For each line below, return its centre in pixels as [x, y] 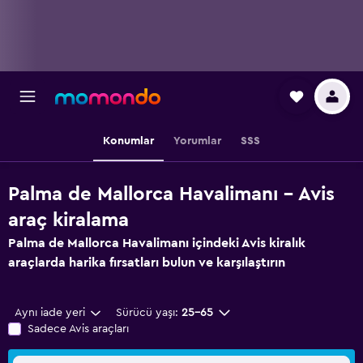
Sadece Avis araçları [78, 329]
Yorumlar [197, 141]
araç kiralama [68, 220]
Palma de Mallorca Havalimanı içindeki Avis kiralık [157, 243]
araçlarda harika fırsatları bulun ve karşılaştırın [147, 263]
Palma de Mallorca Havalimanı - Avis [171, 194]
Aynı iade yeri [50, 313]
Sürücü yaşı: [147, 313]
